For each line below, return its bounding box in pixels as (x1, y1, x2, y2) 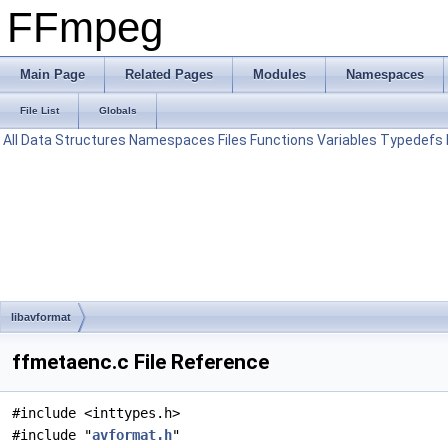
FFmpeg (7, 4, 163, 51)
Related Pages (125, 67, 213, 82)
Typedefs (380, 132, 443, 148)
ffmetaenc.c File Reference (12, 350, 269, 374)
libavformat (11, 311, 71, 323)
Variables (317, 132, 377, 148)
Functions (250, 132, 314, 148)
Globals (99, 105, 137, 116)
